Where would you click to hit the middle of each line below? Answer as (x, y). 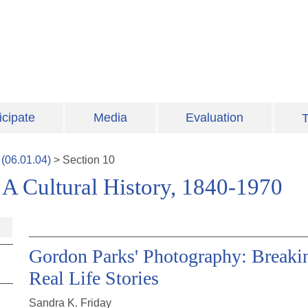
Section (82, 160)
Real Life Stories (94, 278)
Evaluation (215, 118)
